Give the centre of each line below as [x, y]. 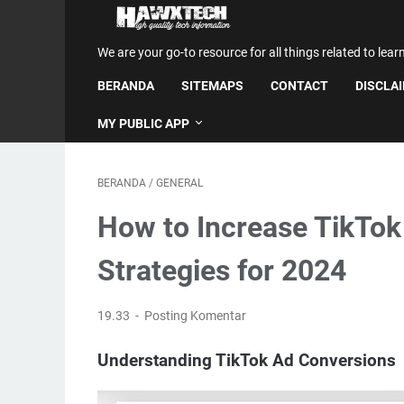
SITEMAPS [212, 86]
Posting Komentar [196, 316]
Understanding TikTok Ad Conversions [247, 361]
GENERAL [179, 183]
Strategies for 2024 [222, 271]
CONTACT [299, 86]
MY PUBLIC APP [143, 124]
